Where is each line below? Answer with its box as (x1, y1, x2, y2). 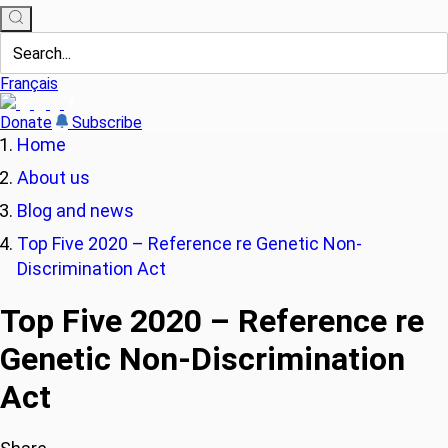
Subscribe (72, 113, 142, 132)
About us (17, 167, 90, 188)
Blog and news (17, 200, 134, 221)
